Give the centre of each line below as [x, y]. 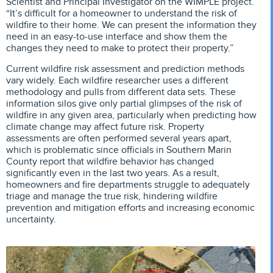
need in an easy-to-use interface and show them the [117, 37]
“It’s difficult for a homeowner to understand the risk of [122, 14]
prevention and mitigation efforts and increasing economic [130, 207]
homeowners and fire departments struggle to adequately [128, 184]
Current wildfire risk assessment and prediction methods [125, 69]
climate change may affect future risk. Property [105, 126]
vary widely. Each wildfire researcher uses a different [117, 80]
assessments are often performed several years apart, [119, 138]
